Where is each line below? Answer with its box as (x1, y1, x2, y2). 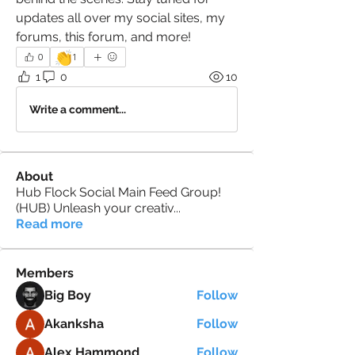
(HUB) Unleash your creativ (16, 200, 174, 216)
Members (16, 265, 74, 281)
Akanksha (44, 316, 104, 331)
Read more (16, 216, 83, 231)
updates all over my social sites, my (16, 10, 225, 25)
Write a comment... (29, 102, 126, 116)
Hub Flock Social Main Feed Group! (16, 185, 221, 200)
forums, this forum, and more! (16, 29, 194, 44)
